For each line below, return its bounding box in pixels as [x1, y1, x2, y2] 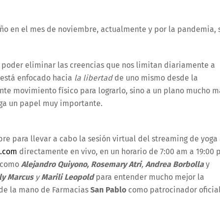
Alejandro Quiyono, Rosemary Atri [21, 160, 141, 169]
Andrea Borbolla [143, 160, 204, 169]
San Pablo [88, 185, 126, 195]
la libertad [74, 73, 112, 82]
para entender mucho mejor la [96, 172, 204, 182]
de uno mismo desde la [112, 73, 198, 82]
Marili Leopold [41, 172, 94, 182]
